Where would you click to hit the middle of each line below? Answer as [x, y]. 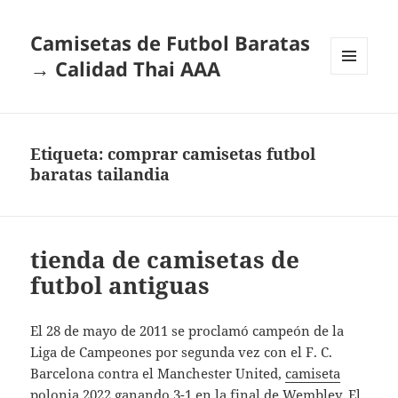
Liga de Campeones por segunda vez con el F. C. [182, 352]
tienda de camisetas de [165, 260]
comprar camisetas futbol [212, 154]
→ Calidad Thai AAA [126, 69]
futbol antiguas [120, 286]
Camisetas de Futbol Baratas [171, 43]
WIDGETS [356, 112]
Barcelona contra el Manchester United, [158, 374]
